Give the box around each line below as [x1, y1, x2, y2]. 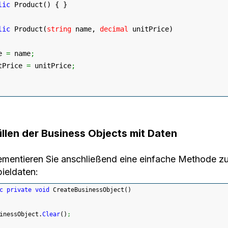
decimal [100, 24, 128, 33]
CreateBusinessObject [49, 186, 124, 194]
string [47, 24, 71, 33]
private [7, 186, 32, 194]
